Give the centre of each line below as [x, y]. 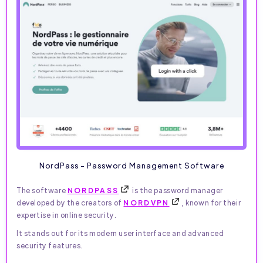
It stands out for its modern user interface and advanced [120, 233]
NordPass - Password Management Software [131, 166]
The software [42, 190]
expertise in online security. [67, 215]
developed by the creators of [70, 203]
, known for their [211, 203]
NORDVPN [146, 203]
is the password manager [177, 190]
